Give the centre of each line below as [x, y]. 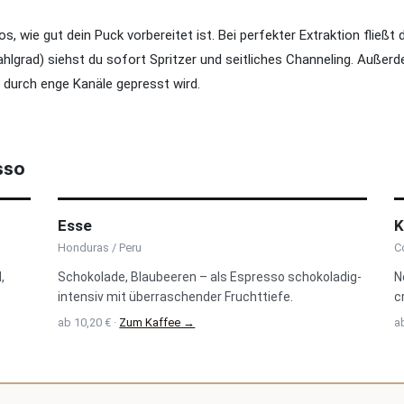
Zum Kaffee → [157, 322]
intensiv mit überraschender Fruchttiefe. [176, 297]
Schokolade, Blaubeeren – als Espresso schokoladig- [210, 277]
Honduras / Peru [100, 248]
